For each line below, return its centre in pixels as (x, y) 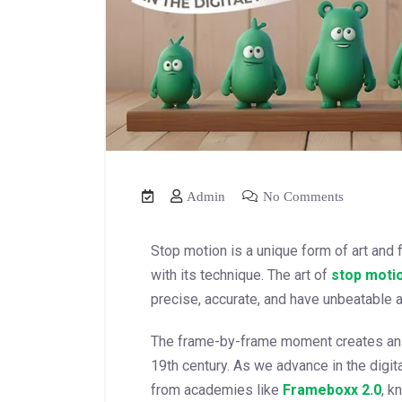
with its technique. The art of (241, 275)
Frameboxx (320, 390)
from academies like (217, 390)
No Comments (301, 197)
